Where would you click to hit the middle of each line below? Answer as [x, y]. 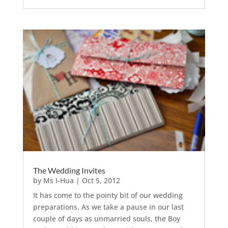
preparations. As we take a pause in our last [108, 207]
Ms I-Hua [58, 181]
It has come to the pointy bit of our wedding [108, 195]
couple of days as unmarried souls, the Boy [106, 219]
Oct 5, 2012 [101, 181]
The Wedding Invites [69, 170]
